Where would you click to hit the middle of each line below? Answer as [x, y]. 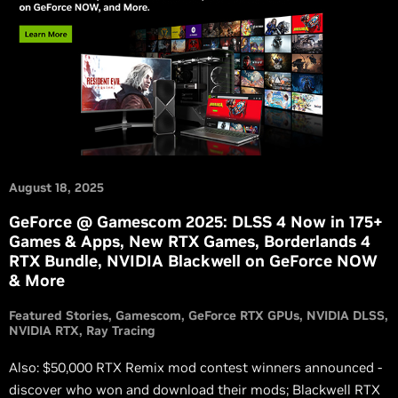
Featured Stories [59, 316]
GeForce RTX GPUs [244, 316]
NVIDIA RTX [44, 331]
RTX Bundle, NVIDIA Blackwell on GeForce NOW [193, 261]
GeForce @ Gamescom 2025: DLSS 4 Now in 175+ [196, 222]
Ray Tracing [121, 331]
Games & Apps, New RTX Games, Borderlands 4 [190, 242]
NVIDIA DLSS [346, 316]
